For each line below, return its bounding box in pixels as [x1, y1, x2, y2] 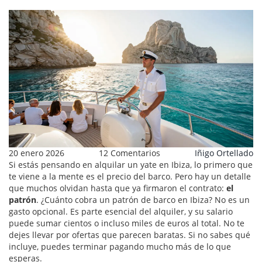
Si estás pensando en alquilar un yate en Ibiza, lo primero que [9, 159, 253, 171]
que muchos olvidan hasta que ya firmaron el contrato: [9, 182, 226, 194]
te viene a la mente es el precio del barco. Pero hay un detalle [9, 171, 251, 182]
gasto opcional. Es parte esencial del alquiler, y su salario [9, 206, 233, 218]
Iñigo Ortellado [195, 147, 253, 159]
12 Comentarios [99, 147, 160, 159]
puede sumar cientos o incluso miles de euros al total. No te [9, 218, 244, 229]
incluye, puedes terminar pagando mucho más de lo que [9, 241, 231, 253]
